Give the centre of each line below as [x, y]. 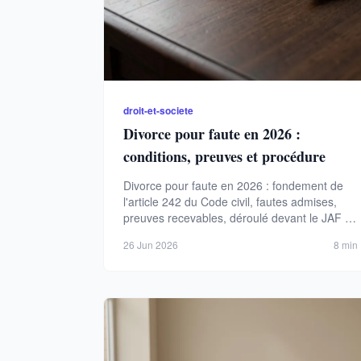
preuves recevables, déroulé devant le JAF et [239, 217]
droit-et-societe [158, 110]
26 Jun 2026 [151, 244]
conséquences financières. [191, 233]
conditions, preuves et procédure [224, 156]
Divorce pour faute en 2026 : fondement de [233, 185]
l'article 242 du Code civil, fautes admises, [230, 201]
